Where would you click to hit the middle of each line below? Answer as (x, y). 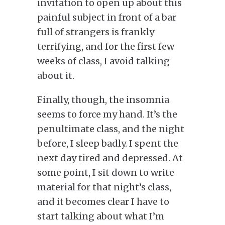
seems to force (69, 114)
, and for (100, 46)
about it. (56, 75)
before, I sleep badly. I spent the (108, 143)
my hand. (123, 114)
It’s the (161, 114)
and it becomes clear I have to (103, 201)
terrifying (59, 46)
